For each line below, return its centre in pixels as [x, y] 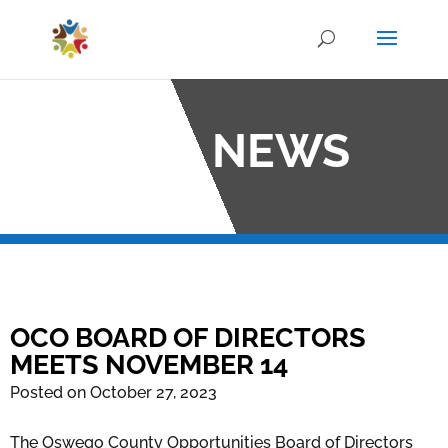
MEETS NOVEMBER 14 [149, 364]
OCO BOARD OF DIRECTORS [188, 337]
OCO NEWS [224, 151]
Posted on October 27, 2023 [113, 392]
